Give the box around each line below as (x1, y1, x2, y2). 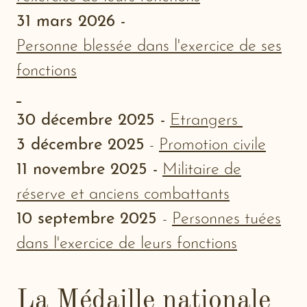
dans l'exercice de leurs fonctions (16, 236, 237, 253)
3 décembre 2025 (16, 137, 145, 154)
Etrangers (170, 112, 243, 130)
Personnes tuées (172, 211, 281, 228)
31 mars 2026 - (16, 14, 125, 31)
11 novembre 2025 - (16, 162, 158, 179)
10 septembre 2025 (16, 211, 162, 228)
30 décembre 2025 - (16, 112, 165, 130)
